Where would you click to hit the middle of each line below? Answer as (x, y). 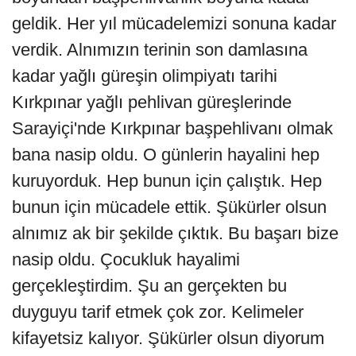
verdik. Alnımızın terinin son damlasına (160, 50)
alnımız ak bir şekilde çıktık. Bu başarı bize (175, 234)
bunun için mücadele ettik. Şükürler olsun (169, 207)
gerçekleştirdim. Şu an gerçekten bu (149, 286)
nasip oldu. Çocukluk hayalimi (126, 260)
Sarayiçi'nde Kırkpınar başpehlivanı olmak (172, 129)
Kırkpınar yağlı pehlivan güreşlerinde (152, 103)
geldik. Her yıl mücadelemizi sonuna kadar (174, 24)
